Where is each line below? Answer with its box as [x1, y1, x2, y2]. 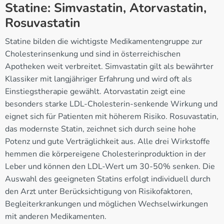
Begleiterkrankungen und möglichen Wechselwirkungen [5, 198, 208, 209]
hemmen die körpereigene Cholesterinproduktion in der [5, 148, 206, 159]
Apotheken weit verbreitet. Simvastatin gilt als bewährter [5, 60, 213, 72]
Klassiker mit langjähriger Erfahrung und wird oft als [5, 73, 192, 84]
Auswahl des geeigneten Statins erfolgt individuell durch [5, 173, 210, 184]
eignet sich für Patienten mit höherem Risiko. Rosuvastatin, [5, 110, 218, 122]
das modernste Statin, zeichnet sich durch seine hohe [5, 123, 196, 134]
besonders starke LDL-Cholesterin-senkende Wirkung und [5, 98, 217, 109]
